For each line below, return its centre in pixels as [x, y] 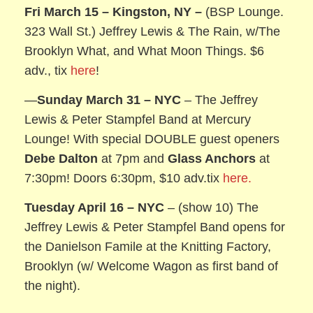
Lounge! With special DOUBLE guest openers [152, 139]
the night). [53, 285]
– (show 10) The [212, 207]
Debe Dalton [61, 158]
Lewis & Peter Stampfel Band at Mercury [138, 119]
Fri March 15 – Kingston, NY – [114, 12]
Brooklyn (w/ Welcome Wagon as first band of [152, 266]
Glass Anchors [212, 158]
